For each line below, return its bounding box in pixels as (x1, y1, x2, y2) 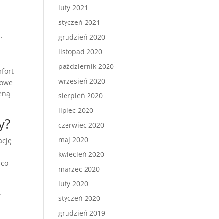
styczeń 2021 (58, 18, 101, 27)
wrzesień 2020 (58, 76, 106, 86)
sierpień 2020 (58, 91, 103, 100)
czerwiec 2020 (58, 120, 105, 130)
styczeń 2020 (58, 194, 101, 203)
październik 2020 (58, 62, 114, 71)
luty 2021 (58, 3, 88, 12)
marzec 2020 (58, 164, 100, 174)
